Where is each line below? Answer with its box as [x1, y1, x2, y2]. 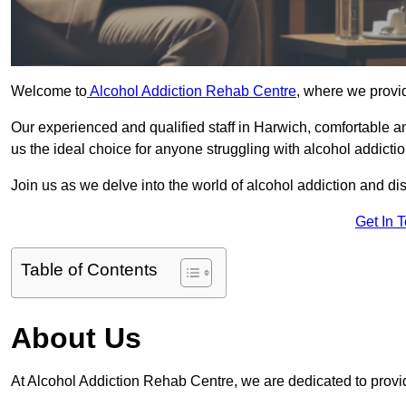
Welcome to [11, 83, 87, 100]
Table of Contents [21, 260, 158, 280]
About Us [11, 322, 141, 355]
